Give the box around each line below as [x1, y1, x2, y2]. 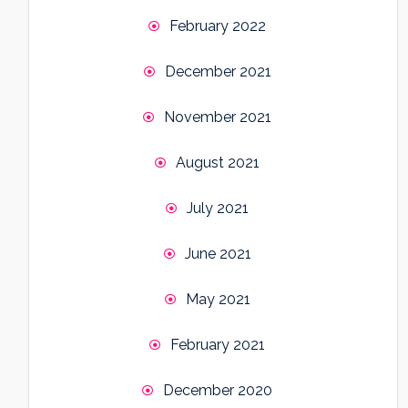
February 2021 [170, 336, 265, 354]
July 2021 [187, 199, 249, 218]
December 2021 [164, 63, 271, 81]
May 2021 [185, 291, 250, 309]
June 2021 [184, 245, 251, 263]
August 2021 [176, 154, 260, 172]
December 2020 [163, 382, 272, 400]
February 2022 [169, 17, 266, 36]
